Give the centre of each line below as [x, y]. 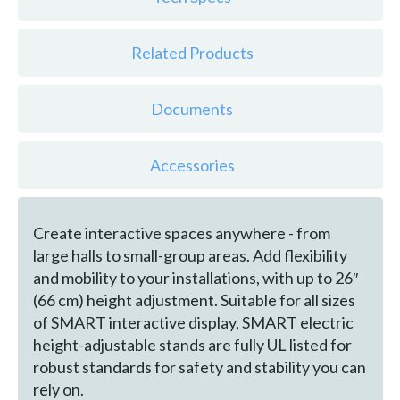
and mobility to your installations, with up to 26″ [195, 278]
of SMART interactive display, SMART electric [193, 323]
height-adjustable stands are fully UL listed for [192, 345]
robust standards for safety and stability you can [199, 367]
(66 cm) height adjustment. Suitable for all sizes [194, 300]
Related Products [192, 53]
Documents [192, 109]
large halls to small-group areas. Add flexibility [190, 256]
